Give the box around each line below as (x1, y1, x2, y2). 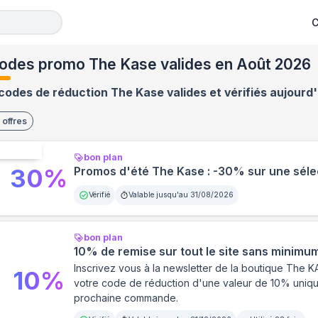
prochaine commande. (73, 292, 178, 304)
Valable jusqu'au (128, 190, 190, 199)
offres (1, 116, 27, 126)
